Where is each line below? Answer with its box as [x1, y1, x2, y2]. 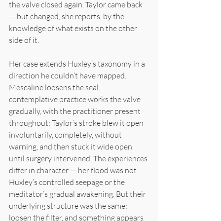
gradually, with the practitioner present [9, 106, 142, 116]
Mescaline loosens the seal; [9, 82, 102, 92]
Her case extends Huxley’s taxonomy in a [9, 58, 147, 69]
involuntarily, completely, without [9, 129, 123, 140]
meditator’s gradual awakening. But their [9, 188, 147, 199]
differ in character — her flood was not [9, 165, 138, 175]
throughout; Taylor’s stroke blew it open [9, 117, 145, 128]
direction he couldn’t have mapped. [9, 70, 128, 80]
